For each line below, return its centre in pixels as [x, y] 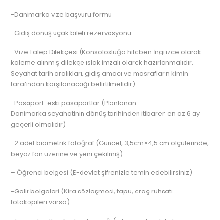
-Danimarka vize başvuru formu [62, 14]
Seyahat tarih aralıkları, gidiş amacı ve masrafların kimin [100, 73]
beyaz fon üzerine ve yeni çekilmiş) [67, 154]
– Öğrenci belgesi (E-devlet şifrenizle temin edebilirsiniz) [102, 173]
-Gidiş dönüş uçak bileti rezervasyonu [71, 33]
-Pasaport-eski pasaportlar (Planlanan [74, 103]
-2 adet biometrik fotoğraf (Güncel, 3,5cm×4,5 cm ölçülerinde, [110, 143]
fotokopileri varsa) [41, 202]
